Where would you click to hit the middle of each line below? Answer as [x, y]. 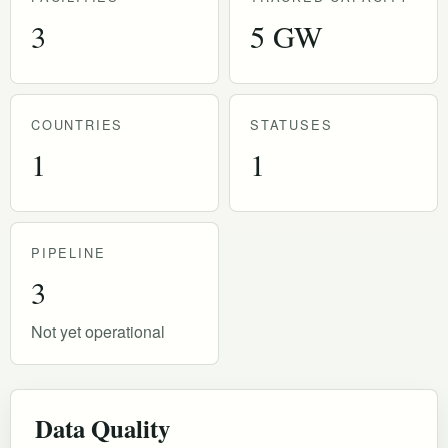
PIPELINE [68, 252]
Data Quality [102, 427]
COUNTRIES [77, 124]
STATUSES [291, 124]
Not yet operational [98, 331]
